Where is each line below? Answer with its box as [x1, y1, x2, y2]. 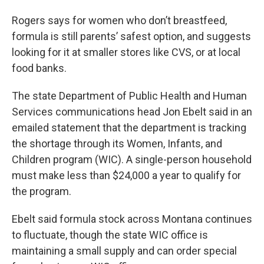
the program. [12, 185, 71, 197]
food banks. [12, 62, 67, 74]
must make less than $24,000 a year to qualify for [12, 169, 241, 181]
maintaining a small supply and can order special [12, 245, 237, 257]
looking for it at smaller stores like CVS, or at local [12, 46, 240, 58]
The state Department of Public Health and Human [12, 90, 247, 102]
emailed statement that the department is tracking [12, 121, 246, 134]
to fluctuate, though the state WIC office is [12, 229, 208, 241]
